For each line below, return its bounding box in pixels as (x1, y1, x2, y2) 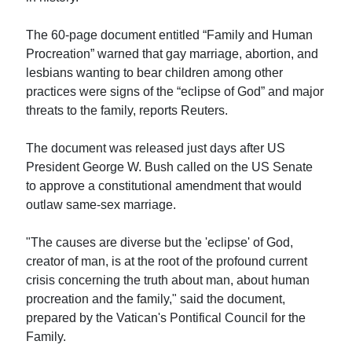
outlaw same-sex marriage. (26, 197, 177, 211)
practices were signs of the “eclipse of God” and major (26, 84, 324, 98)
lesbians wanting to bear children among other (26, 65, 284, 79)
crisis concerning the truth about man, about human (26, 273, 310, 287)
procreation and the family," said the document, (26, 291, 286, 306)
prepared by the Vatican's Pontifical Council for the (26, 310, 306, 324)
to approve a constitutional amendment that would (26, 178, 302, 192)
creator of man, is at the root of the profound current (26, 254, 308, 268)
